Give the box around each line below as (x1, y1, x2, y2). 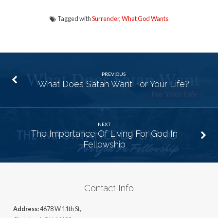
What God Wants (121, 15, 168, 23)
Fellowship (83, 139, 126, 149)
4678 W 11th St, (39, 205, 81, 213)
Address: (13, 205, 40, 213)
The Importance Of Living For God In (31, 128, 178, 139)
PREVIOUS (102, 71, 126, 77)
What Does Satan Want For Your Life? (38, 78, 190, 89)
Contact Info (84, 183, 134, 194)
